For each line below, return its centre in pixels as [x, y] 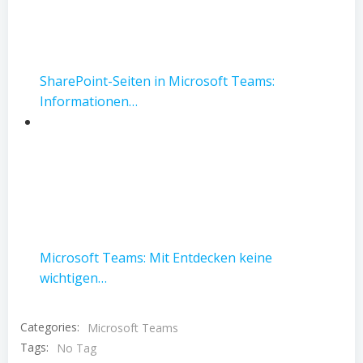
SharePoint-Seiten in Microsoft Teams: [157, 81]
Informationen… [89, 101]
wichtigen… [73, 278]
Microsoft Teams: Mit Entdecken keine [156, 257]
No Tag [77, 348]
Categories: [50, 327]
